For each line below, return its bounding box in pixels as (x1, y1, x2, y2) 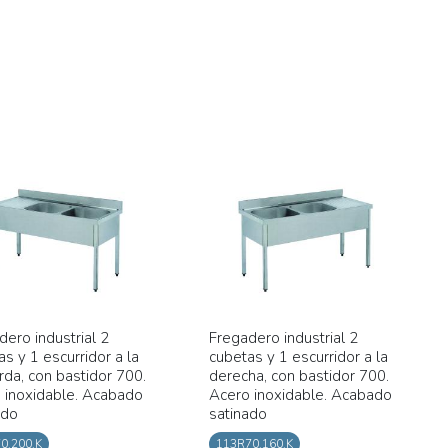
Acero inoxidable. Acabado (208, 385, 392, 406)
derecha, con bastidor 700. (208, 366, 389, 387)
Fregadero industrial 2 (208, 328, 358, 349)
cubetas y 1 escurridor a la (208, 347, 388, 368)
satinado (208, 404, 267, 425)
